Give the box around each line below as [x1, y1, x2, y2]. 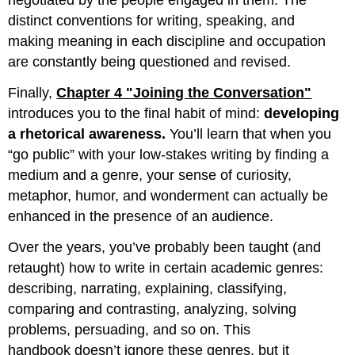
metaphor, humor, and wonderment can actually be [8, 188, 329, 204]
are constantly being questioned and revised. [8, 54, 292, 71]
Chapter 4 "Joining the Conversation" [56, 85, 312, 101]
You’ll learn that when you [166, 126, 332, 143]
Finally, [8, 85, 57, 101]
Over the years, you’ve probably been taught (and [8, 239, 322, 255]
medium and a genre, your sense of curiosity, [8, 167, 292, 184]
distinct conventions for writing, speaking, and [8, 13, 296, 29]
